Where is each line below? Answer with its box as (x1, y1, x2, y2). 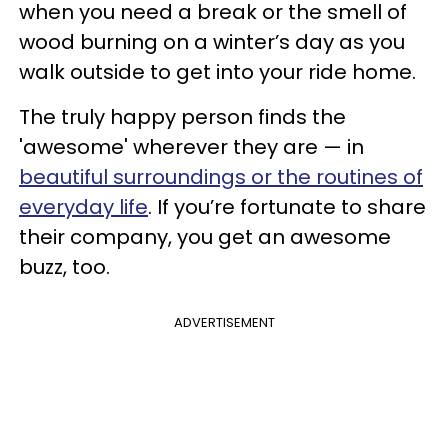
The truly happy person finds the (19, 103, 346, 131)
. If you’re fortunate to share (148, 193, 426, 221)
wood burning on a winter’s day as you (19, 28, 405, 56)
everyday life (19, 193, 148, 221)
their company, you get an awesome (19, 223, 391, 251)
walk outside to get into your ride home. (19, 58, 416, 86)
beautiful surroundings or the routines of (19, 163, 423, 191)
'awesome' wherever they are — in (19, 133, 364, 161)
